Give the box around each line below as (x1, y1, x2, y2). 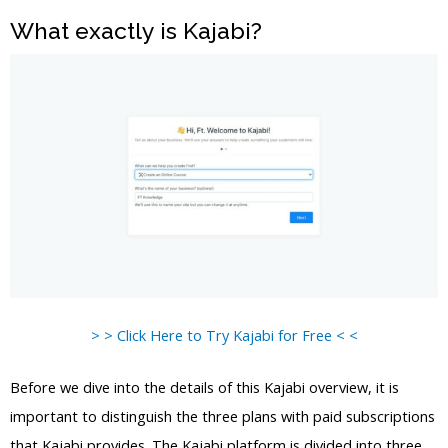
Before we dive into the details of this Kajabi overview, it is (10, 377, 399, 398)
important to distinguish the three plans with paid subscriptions (10, 406, 435, 427)
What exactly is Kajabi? (10, 16, 262, 44)
